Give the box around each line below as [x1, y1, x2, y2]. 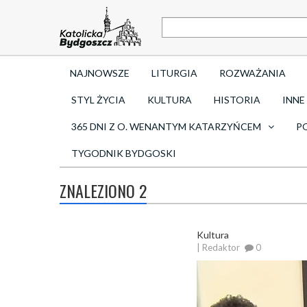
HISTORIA [214, 94, 260, 106]
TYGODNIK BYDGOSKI [71, 147, 176, 159]
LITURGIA [151, 67, 197, 79]
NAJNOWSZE [70, 67, 130, 79]
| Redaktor [197, 242, 240, 253]
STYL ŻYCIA [71, 94, 125, 106]
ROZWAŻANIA [219, 67, 286, 79]
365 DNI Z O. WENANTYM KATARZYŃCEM [71, 121, 261, 132]
